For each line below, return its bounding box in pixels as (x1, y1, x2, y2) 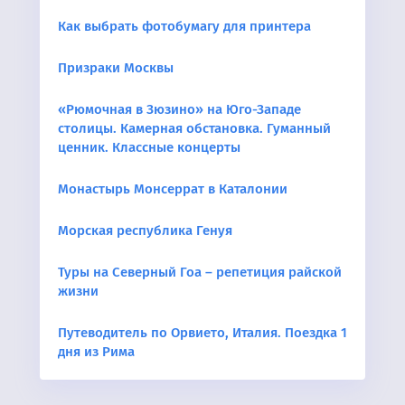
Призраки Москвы (58, 59, 174, 76)
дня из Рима (58, 343, 135, 360)
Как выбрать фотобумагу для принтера (58, 17, 311, 34)
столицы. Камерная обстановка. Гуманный (58, 119, 331, 137)
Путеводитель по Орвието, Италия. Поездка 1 (58, 324, 347, 341)
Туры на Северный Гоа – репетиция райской (58, 263, 342, 280)
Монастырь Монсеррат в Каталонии (58, 180, 287, 197)
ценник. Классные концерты (58, 138, 240, 155)
